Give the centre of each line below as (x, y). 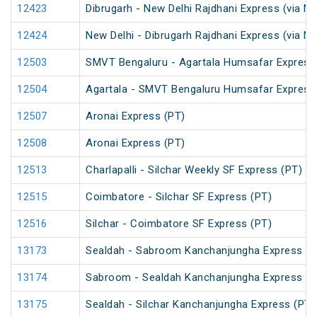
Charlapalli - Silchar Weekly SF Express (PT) (194, 170)
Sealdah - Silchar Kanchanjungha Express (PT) (200, 305)
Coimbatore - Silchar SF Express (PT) (179, 197)
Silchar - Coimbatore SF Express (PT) (179, 224)
